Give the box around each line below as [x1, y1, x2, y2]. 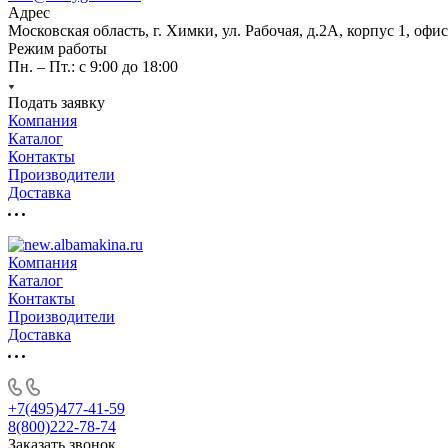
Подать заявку [8, 94, 105, 111]
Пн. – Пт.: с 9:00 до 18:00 [8, 58, 178, 75]
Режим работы [8, 40, 107, 57]
